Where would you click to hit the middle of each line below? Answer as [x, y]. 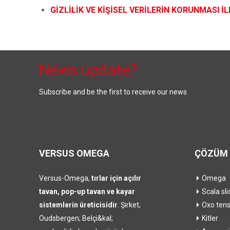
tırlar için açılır [116, 178]
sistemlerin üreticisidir [78, 205]
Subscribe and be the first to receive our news [113, 92]
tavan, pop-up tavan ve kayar [87, 191]
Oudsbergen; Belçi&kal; [76, 218]
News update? [88, 70]
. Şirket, [129, 205]
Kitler [210, 218]
